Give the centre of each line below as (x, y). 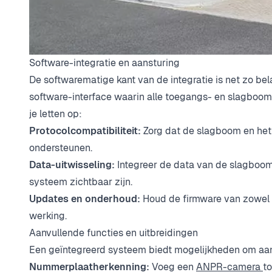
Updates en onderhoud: (85, 199)
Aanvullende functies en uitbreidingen (114, 233)
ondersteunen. (61, 148)
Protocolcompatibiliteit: (85, 131)
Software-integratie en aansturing (104, 63)
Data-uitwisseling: (72, 165)
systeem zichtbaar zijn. (81, 182)
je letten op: (56, 114)
